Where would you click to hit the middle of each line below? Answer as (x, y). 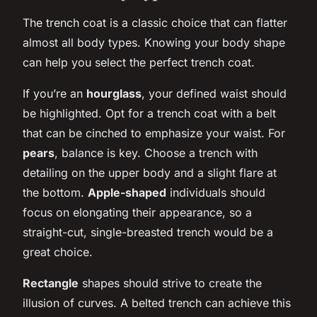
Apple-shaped (127, 192)
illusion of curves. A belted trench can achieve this (157, 302)
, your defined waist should (214, 93)
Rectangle (51, 283)
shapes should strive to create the (170, 283)
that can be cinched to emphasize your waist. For (154, 133)
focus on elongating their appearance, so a (137, 212)
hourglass (114, 93)
